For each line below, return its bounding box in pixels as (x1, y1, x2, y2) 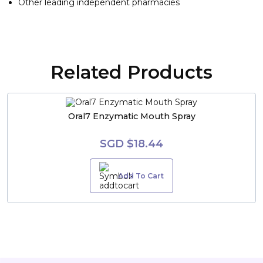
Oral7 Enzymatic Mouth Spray (68, 111, 195, 122)
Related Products (50, 60, 213, 83)
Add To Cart (117, 171, 164, 180)
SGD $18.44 (100, 137, 163, 150)
